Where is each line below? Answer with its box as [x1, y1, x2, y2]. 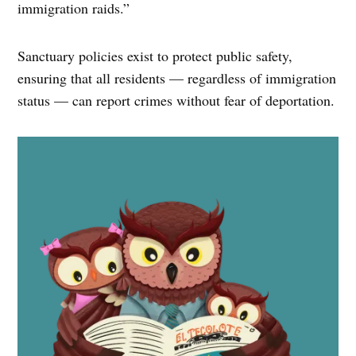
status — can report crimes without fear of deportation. [17, 90, 335, 110]
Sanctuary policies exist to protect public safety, [17, 45, 293, 65]
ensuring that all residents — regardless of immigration [17, 68, 337, 87]
